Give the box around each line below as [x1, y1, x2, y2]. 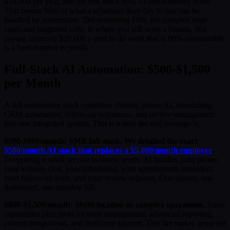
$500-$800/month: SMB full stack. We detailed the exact [4, 136, 198, 145]
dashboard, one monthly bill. [4, 182, 97, 191]
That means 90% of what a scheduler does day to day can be [4, 6, 200, 15]
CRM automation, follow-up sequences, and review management [4, 109, 215, 119]
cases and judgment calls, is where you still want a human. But [4, 25, 206, 34]
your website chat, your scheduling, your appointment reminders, [4, 164, 214, 173]
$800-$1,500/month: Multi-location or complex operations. [4, 200, 205, 209]
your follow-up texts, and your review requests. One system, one [4, 173, 213, 182]
